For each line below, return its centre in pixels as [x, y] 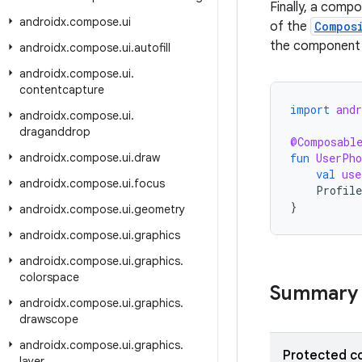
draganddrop [55, 132]
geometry [160, 209]
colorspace [49, 277]
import [310, 109]
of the [290, 27]
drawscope [49, 319]
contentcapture [62, 90]
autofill [152, 48]
